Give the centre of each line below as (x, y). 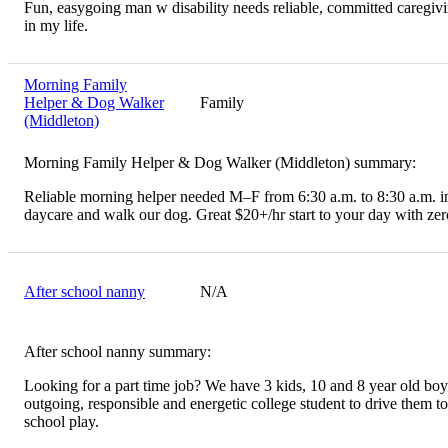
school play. (61, 421)
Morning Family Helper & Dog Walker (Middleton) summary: (220, 162)
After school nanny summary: (117, 351)
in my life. (56, 25)
